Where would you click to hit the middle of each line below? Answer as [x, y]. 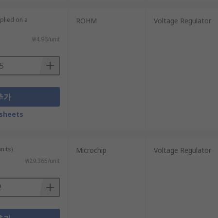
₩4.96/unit [46, 39]
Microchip [91, 150]
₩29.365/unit [42, 161]
